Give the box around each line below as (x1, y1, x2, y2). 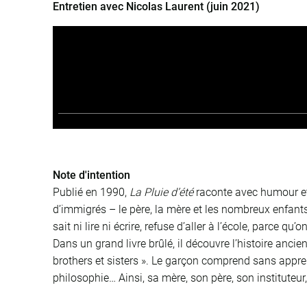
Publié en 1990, (53, 186, 130, 199)
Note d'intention (53, 169, 131, 182)
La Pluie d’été (130, 186, 194, 199)
